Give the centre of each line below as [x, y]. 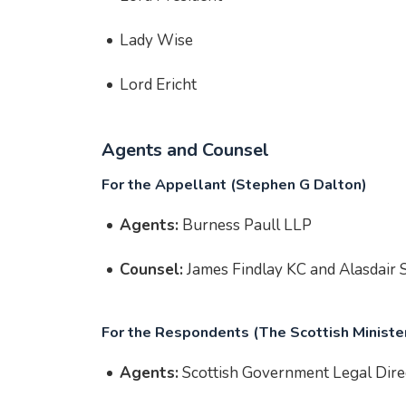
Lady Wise [156, 40]
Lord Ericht [158, 85]
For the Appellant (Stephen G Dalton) [234, 185]
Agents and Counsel [185, 150]
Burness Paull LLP [245, 225]
